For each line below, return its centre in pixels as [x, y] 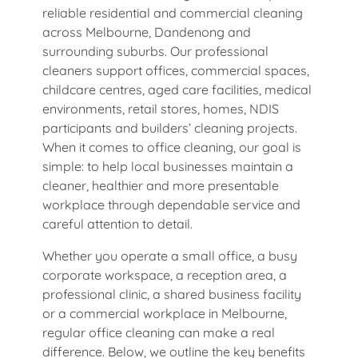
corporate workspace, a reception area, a [165, 274]
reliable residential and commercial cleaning [173, 12]
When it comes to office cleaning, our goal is [172, 147]
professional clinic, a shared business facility [172, 294]
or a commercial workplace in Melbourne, [165, 313]
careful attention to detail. [117, 223]
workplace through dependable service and [171, 204]
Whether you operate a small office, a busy [170, 255]
